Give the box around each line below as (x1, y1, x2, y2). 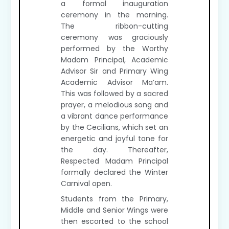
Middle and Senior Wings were (61, 205, 168, 215)
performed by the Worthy (61, 43, 168, 54)
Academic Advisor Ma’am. (61, 77, 168, 87)
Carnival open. (61, 178, 112, 189)
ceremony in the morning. (61, 10, 168, 20)
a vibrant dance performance (61, 111, 168, 121)
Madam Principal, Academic (61, 55, 168, 65)
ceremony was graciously (61, 32, 168, 42)
